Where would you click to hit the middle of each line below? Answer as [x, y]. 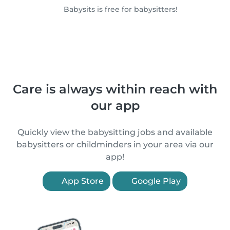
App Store [82, 181]
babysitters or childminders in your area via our [115, 145]
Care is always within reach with [115, 89]
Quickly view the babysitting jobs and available [115, 132]
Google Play [155, 181]
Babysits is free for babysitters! [119, 9]
